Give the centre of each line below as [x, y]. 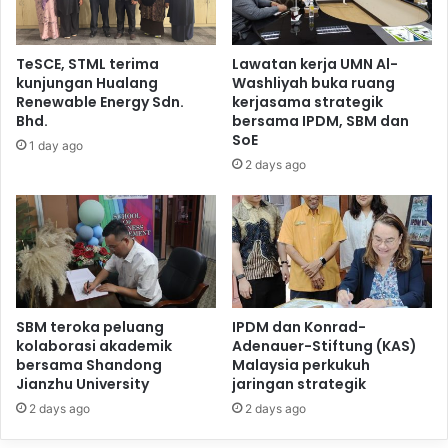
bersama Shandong [89, 364]
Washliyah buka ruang [313, 83]
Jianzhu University [82, 383]
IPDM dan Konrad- [299, 326]
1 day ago [56, 145]
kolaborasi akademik [94, 345]
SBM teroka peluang [90, 326]
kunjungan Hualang [87, 83]
